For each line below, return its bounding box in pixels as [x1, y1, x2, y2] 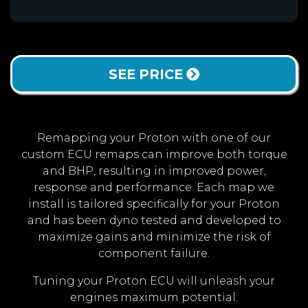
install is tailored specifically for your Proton [28, 197, 280, 211]
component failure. [98, 247, 210, 261]
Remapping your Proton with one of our [37, 131, 271, 145]
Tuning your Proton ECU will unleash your [33, 274, 275, 288]
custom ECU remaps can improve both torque [21, 148, 287, 162]
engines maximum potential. [70, 291, 238, 305]
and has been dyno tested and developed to [27, 214, 281, 228]
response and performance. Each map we [34, 181, 274, 195]
